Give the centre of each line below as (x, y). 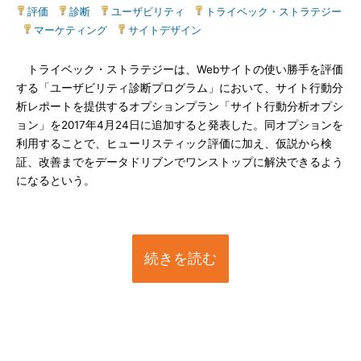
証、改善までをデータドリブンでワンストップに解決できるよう (180, 162)
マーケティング (71, 30)
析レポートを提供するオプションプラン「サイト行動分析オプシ (180, 106)
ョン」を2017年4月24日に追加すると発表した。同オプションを (180, 125)
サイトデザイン (165, 30)
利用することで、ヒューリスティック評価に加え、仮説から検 (174, 143)
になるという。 (56, 180)
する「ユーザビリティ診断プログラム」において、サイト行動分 (180, 88)
